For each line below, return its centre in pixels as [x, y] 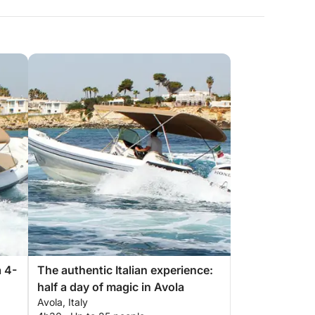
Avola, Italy [63, 302]
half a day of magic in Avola [111, 287]
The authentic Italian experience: [125, 270]
